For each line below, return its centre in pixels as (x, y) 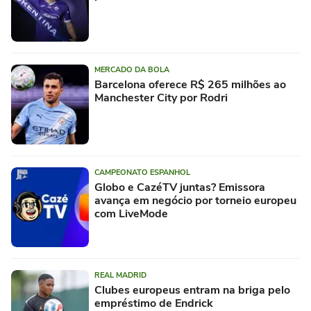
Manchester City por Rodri (161, 98)
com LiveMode (131, 213)
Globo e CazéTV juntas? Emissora (180, 187)
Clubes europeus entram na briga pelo (192, 290)
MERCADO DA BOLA (132, 69)
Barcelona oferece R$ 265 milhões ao (190, 84)
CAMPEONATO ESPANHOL (142, 172)
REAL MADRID (120, 275)
